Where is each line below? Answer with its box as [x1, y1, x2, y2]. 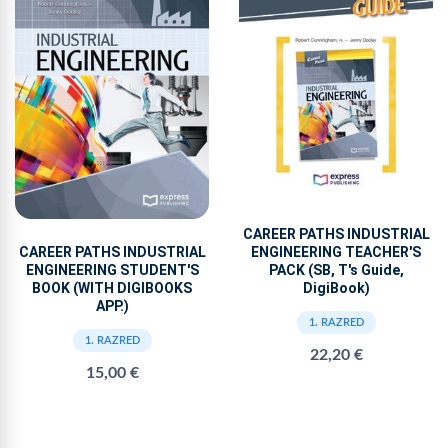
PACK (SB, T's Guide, [268, 262, 404, 279]
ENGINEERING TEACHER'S [251, 244, 421, 261]
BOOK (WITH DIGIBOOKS [32, 279, 192, 296]
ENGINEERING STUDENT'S [25, 261, 199, 278]
